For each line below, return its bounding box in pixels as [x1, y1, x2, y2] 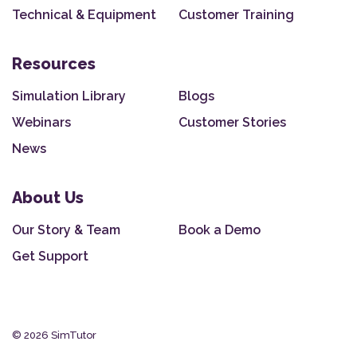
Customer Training [178, 7, 295, 23]
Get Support [12, 249, 89, 265]
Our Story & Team [12, 222, 121, 238]
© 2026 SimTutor [12, 329, 96, 342]
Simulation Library [12, 88, 127, 104]
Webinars [12, 115, 72, 131]
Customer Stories [178, 115, 287, 131]
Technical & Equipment [12, 7, 157, 23]
